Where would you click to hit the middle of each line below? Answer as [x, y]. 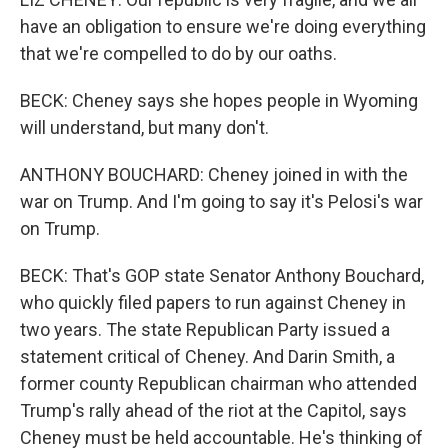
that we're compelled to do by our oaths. [178, 53]
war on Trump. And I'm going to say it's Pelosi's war [221, 201]
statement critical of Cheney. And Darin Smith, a [207, 356]
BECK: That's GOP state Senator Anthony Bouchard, [222, 275]
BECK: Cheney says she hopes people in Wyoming [219, 100]
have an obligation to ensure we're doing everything [223, 26]
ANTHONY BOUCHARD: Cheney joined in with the [214, 174]
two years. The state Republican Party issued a [205, 329]
